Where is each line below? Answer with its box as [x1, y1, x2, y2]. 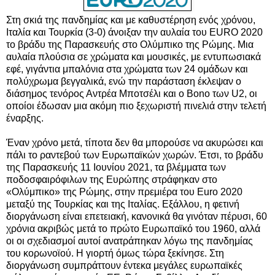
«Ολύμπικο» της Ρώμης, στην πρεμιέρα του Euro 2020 [6, 186, 242, 197]
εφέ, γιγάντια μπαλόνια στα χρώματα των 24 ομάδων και [6, 63, 248, 74]
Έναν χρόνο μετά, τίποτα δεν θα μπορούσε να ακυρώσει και [6, 137, 263, 148]
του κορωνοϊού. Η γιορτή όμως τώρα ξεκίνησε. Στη [6, 247, 224, 258]
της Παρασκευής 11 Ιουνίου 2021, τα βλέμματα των [6, 161, 226, 172]
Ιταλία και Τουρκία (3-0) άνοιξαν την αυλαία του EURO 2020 [6, 26, 263, 37]
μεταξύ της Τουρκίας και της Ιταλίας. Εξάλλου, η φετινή [6, 198, 239, 209]
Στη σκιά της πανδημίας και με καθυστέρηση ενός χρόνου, [6, 14, 255, 25]
